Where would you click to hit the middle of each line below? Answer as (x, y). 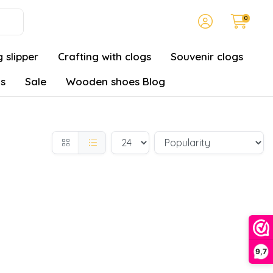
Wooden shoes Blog (115, 81)
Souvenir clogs (207, 56)
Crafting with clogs (105, 56)
